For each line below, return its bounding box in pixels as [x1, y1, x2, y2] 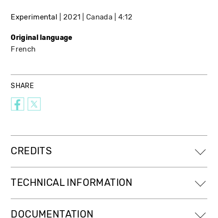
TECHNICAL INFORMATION [11, 177, 133, 188]
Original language [11, 33, 73, 42]
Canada [86, 12, 112, 21]
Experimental [11, 12, 58, 21]
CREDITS [11, 145, 52, 157]
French [11, 44, 36, 54]
